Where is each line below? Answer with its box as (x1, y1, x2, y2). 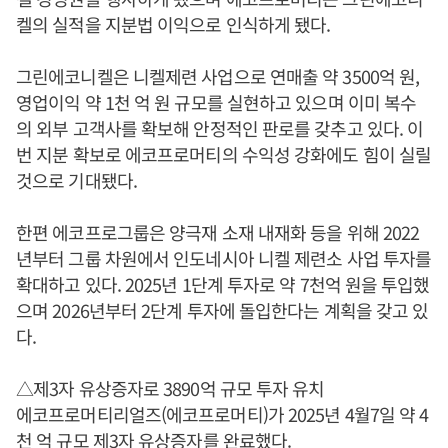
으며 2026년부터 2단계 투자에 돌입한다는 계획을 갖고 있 (16, 296, 429, 323)
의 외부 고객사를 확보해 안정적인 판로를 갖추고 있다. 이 (16, 114, 424, 141)
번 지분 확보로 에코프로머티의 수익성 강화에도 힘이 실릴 (16, 140, 432, 167)
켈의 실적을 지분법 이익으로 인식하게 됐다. (16, 10, 331, 37)
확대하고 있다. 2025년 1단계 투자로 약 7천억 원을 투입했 (16, 270, 430, 297)
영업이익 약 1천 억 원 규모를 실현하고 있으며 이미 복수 (16, 88, 417, 115)
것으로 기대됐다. (16, 166, 137, 193)
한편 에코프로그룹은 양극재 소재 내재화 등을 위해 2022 (16, 218, 420, 245)
